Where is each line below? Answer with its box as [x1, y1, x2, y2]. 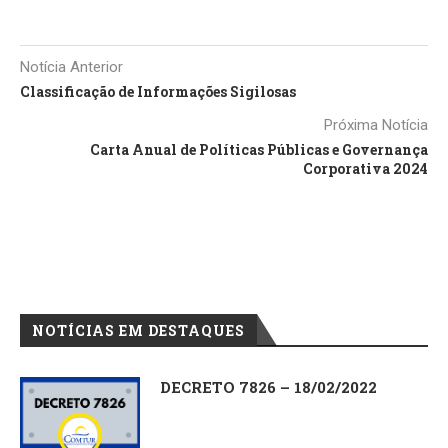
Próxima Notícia [324, 116, 428, 134]
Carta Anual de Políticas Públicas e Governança [90, 140, 428, 159]
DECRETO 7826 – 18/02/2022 [160, 377, 377, 397]
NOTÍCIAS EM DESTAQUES [32, 321, 245, 340]
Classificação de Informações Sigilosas [20, 82, 296, 101]
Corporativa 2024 [303, 159, 428, 178]
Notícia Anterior [20, 58, 123, 76]
